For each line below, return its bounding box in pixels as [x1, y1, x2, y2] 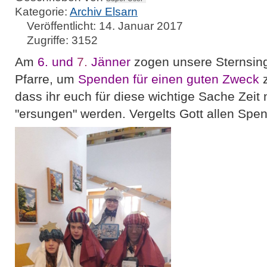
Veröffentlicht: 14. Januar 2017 [27, 19, 183, 32]
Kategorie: [15, 5, 70, 18]
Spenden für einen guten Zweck [78, 72, 259, 86]
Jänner [88, 54, 131, 69]
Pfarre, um [15, 72, 78, 86]
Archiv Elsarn [70, 5, 138, 18]
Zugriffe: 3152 [27, 33, 98, 46]
